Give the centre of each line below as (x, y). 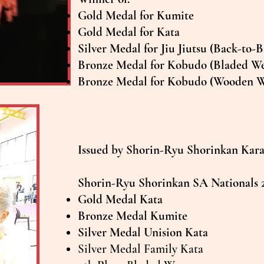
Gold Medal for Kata (129, 32)
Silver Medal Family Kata (142, 249)
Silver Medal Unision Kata (143, 232)
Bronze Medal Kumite (134, 216)
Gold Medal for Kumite (137, 15)
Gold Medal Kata (122, 199)
